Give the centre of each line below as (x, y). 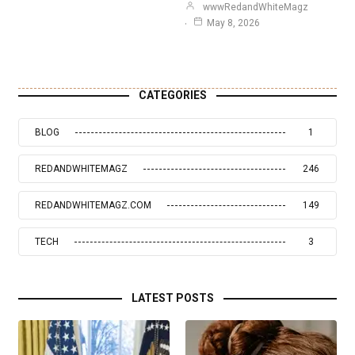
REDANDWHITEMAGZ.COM (93, 206)
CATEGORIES (173, 95)
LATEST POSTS (173, 298)
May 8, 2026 (233, 23)
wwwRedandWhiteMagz (256, 8)
